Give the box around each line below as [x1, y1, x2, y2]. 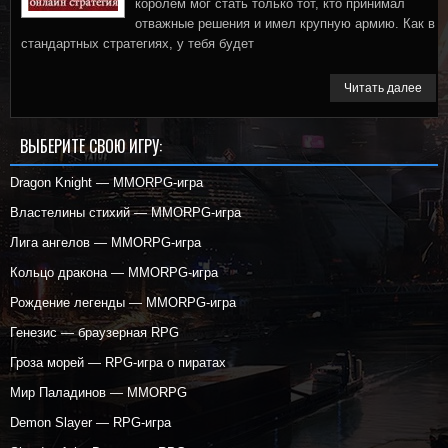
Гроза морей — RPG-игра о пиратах [10, 355, 226, 370]
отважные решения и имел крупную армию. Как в [135, 16, 435, 31]
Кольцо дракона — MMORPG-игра [10, 265, 218, 280]
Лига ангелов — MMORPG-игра [10, 235, 201, 250]
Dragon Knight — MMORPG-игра [10, 175, 203, 190]
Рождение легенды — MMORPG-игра [10, 295, 236, 310]
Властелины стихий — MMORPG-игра [10, 205, 241, 220]
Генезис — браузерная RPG [10, 325, 179, 340]
